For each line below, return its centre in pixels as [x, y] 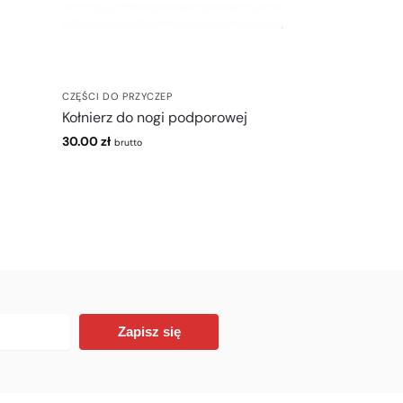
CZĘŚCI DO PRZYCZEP [117, 96]
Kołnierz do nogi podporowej [155, 117]
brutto [129, 142]
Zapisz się [149, 332]
